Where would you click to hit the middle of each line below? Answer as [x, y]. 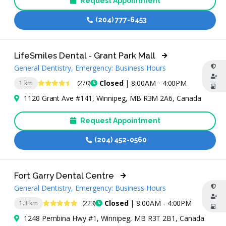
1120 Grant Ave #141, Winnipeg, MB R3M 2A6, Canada [112, 98]
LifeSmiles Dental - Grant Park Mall [85, 55]
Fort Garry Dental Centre [64, 175]
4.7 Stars [49, 83]
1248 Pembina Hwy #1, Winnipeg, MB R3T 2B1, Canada [114, 218]
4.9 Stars [54, 203]
